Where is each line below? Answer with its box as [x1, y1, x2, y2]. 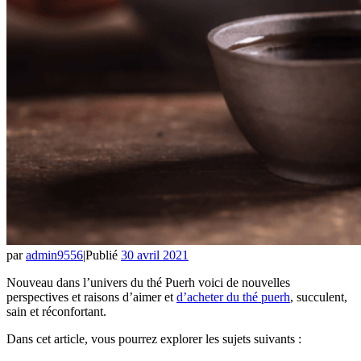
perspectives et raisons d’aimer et [6, 289, 176, 304]
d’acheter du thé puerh [176, 289, 290, 304]
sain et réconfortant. [6, 304, 106, 318]
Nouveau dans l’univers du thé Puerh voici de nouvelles [6, 275, 290, 289]
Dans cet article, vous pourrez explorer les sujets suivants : [6, 331, 301, 346]
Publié [85, 247, 121, 262]
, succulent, [290, 289, 347, 304]
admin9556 [26, 247, 83, 262]
